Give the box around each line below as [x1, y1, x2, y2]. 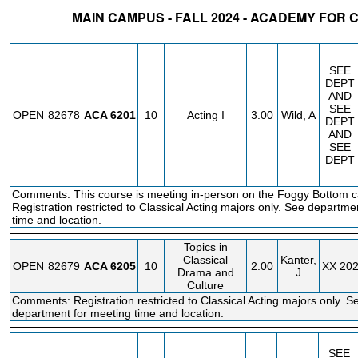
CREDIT [241, 29, 282, 42]
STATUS [10, 29, 53, 42]
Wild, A [281, 109, 316, 121]
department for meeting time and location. [12, 307, 224, 320]
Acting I [186, 109, 225, 121]
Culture [187, 279, 224, 292]
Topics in [183, 241, 228, 253]
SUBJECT [80, 29, 133, 42]
